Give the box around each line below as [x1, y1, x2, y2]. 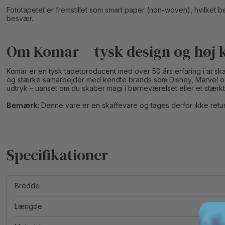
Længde [15, 202, 43, 210]
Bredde [15, 181, 40, 190]
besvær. [7, 14, 34, 23]
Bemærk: [7, 101, 40, 109]
